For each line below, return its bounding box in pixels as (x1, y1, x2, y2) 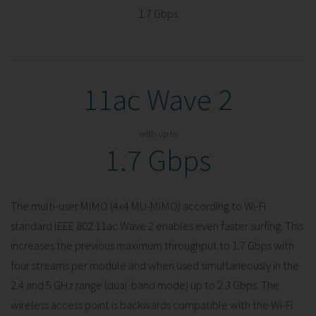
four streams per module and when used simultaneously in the (11, 257, 299, 273)
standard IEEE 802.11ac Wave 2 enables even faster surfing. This (11, 217, 303, 233)
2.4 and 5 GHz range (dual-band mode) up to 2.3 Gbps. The (11, 276, 279, 293)
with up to (139, 127, 177, 139)
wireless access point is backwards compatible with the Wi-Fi (11, 296, 293, 312)
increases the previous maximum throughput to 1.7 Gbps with (11, 237, 294, 253)
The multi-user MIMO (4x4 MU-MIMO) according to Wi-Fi (11, 197, 266, 214)
